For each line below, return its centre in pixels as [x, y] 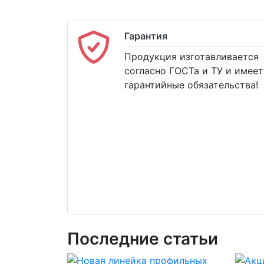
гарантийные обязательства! [191, 85]
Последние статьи [143, 239]
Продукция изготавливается [192, 57]
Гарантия [146, 36]
